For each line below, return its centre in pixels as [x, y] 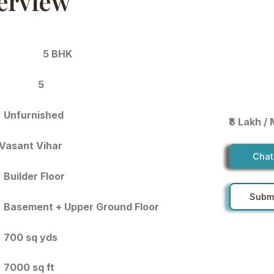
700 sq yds [30, 237]
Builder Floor [34, 176]
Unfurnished [34, 115]
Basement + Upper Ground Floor [81, 206]
